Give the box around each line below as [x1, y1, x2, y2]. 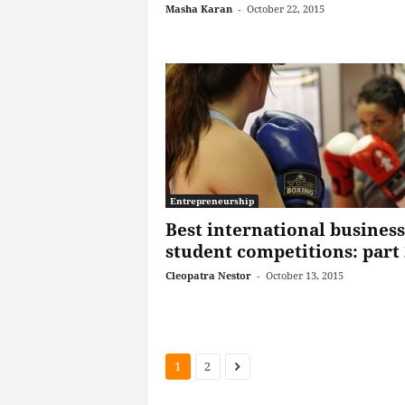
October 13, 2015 [265, 268, 344, 282]
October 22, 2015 [246, 2, 325, 15]
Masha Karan [165, 2, 232, 15]
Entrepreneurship [169, 194, 254, 207]
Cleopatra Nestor [165, 268, 251, 282]
